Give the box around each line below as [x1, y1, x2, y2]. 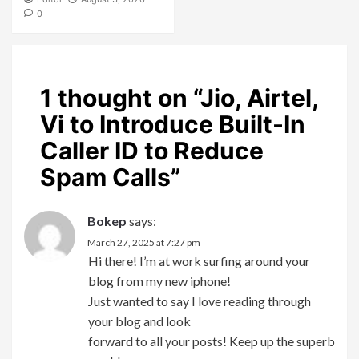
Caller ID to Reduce [40, 135, 264, 165]
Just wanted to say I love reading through [88, 292, 311, 309]
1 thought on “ [40, 83, 200, 112]
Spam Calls [40, 162, 171, 192]
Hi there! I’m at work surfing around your [88, 252, 310, 268]
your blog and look [88, 313, 191, 329]
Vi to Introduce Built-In [40, 109, 305, 139]
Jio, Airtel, [200, 83, 318, 112]
